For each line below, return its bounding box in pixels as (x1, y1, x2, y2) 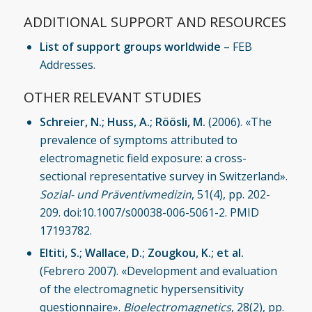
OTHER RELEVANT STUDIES (23, 87, 201, 107)
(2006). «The (205, 114, 272, 130)
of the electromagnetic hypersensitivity (39, 281, 244, 297)
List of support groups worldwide (39, 38, 221, 54)
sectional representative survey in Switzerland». (39, 168, 288, 184)
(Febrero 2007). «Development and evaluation (39, 263, 277, 279)
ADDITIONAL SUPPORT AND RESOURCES (23, 12, 286, 31)
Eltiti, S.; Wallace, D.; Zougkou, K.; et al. (39, 244, 244, 260)
